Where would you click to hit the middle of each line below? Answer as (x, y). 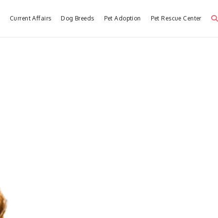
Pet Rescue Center (176, 18)
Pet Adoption (122, 18)
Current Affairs (31, 18)
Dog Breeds (78, 18)
